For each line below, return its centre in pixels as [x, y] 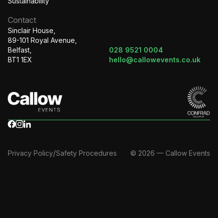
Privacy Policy [30, 153]
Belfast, [22, 50]
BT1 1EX [20, 59]
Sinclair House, [34, 30]
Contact [22, 20]
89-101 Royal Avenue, [44, 40]
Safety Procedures [86, 153]
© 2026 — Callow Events [170, 153]
